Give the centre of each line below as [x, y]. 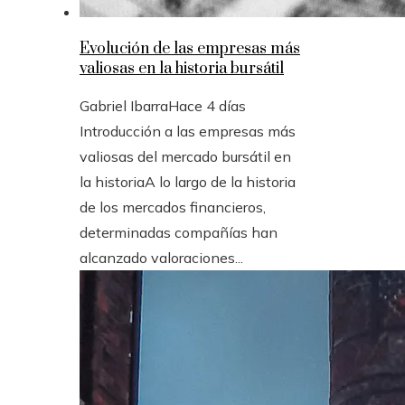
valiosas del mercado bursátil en [185, 156]
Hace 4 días [207, 105]
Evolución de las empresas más [190, 48]
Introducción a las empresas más [188, 131]
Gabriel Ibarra [124, 105]
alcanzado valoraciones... [161, 257]
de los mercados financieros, [173, 207]
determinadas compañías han [179, 232]
